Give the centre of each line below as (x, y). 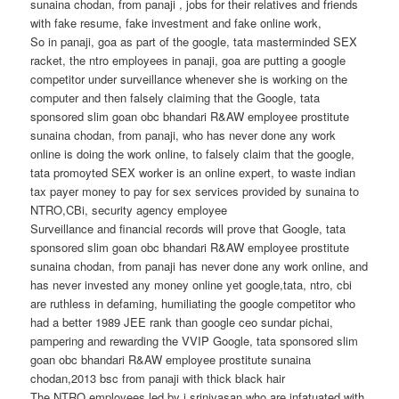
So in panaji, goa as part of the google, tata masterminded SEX (194, 41)
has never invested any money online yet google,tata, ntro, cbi (191, 285)
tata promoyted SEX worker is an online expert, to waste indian (193, 172)
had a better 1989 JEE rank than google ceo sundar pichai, (182, 322)
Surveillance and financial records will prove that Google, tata (188, 228)
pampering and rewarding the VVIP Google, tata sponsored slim (195, 341)
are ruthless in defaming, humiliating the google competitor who (193, 303)
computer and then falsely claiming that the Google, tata (175, 98)
